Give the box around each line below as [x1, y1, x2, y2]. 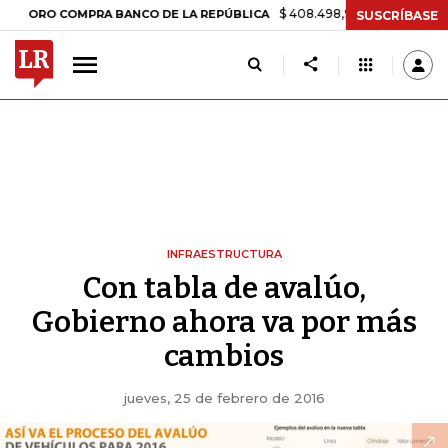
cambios [164, 338, 284, 374]
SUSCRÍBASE [356, 7, 438, 23]
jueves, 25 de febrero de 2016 [123, 390, 325, 406]
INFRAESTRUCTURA [166, 247, 282, 261]
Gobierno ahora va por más [31, 304, 417, 340]
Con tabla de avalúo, [82, 270, 366, 306]
